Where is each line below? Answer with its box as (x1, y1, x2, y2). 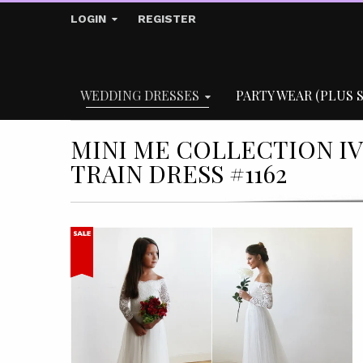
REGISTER (138, 12, 196, 25)
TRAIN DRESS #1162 (70, 157, 287, 190)
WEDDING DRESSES (80, 87, 199, 104)
